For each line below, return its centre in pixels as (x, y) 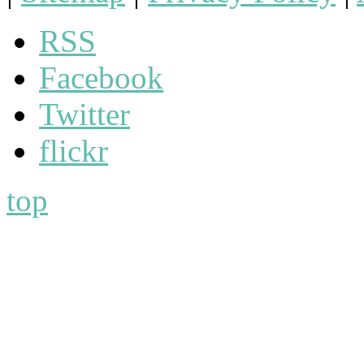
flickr (74, 151)
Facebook (101, 78)
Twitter (84, 115)
